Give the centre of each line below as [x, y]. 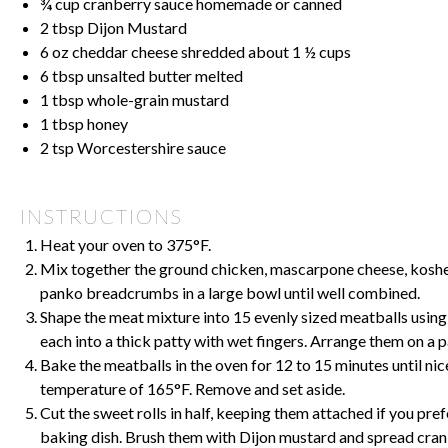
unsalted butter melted [163, 76]
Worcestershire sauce [150, 148]
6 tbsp [62, 76]
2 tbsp [62, 28]
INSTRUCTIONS [101, 216]
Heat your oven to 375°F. [125, 245]
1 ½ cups [321, 52]
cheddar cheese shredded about [180, 52]
